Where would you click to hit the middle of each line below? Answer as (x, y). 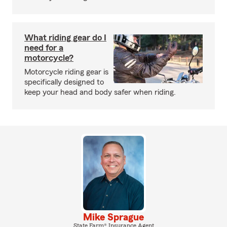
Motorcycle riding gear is (66, 72)
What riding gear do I (65, 37)
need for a (44, 48)
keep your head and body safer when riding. (100, 92)
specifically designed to (64, 82)
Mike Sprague (113, 217)
